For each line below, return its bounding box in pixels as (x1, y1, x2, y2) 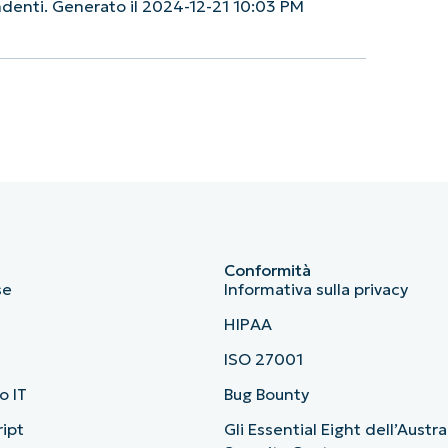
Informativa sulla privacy (224, 279, 408, 300)
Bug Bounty (224, 384, 309, 405)
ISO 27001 (224, 349, 303, 370)
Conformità (224, 260, 311, 281)
